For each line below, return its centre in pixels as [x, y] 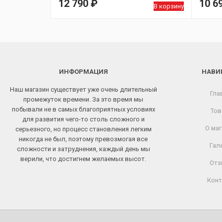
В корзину [169, 6]
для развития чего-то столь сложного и [83, 119]
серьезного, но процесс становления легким [83, 129]
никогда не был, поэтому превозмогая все [83, 139]
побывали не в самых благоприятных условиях [83, 110]
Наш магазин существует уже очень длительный [83, 90]
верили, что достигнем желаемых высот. [83, 159]
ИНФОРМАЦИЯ [83, 72]
